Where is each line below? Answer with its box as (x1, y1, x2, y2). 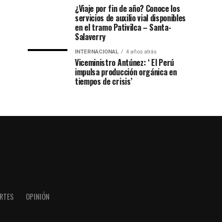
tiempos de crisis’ (75, 75, 132, 87)
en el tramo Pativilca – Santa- (75, 21, 171, 33)
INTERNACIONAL (75, 49, 118, 55)
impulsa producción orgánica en (75, 66, 177, 78)
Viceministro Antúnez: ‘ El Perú (75, 56, 174, 68)
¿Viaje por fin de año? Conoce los (75, 2, 180, 14)
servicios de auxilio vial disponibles (75, 12, 186, 24)
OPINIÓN (26, 191, 50, 202)
